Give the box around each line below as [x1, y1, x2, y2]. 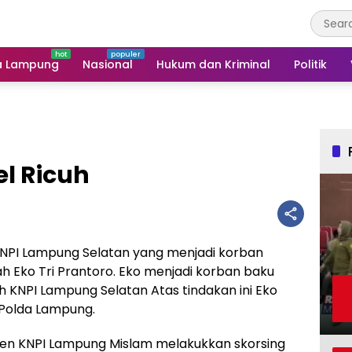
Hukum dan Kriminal [156, 56, 270, 72]
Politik [294, 56, 327, 72]
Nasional [82, 56, 133, 72]
